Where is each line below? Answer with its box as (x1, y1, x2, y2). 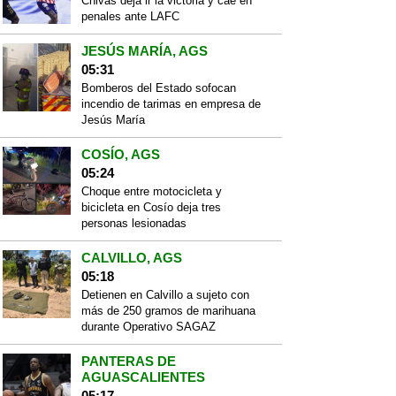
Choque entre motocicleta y (80, 185, 222, 198)
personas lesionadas (80, 217, 187, 230)
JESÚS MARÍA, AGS (80, 43, 208, 58)
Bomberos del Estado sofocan (80, 81, 236, 95)
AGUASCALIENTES (80, 369, 205, 385)
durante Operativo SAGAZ (80, 320, 216, 333)
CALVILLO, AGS (80, 250, 182, 265)
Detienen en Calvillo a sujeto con (80, 288, 249, 301)
